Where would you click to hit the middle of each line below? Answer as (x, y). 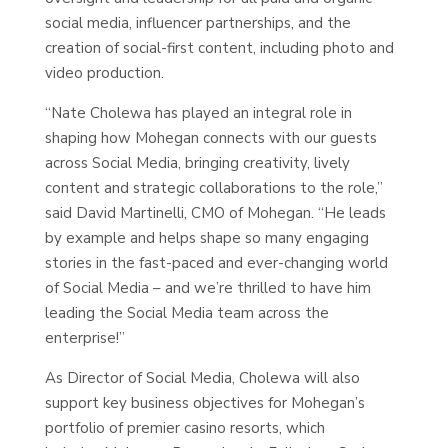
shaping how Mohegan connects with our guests (210, 138)
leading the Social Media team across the (186, 313)
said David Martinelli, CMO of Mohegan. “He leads (215, 213)
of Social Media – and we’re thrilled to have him (207, 288)
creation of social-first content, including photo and (219, 48)
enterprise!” (84, 338)
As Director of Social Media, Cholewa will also (202, 378)
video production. (104, 73)
